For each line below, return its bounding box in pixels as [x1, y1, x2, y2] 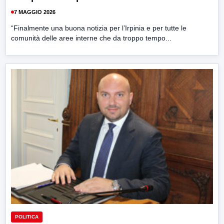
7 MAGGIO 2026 [14, 8, 55, 15]
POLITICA [15, 213, 38, 219]
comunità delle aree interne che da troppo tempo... [11, 34, 171, 42]
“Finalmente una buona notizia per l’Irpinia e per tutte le [11, 24, 186, 32]
